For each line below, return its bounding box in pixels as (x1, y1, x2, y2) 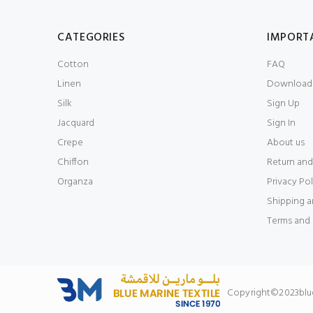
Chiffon (57, 154, 89, 170)
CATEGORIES (57, 29, 125, 47)
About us (267, 135, 305, 151)
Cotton (57, 57, 89, 73)
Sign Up (267, 96, 300, 112)
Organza (57, 174, 93, 190)
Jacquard (57, 115, 94, 131)
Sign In (267, 115, 296, 131)
